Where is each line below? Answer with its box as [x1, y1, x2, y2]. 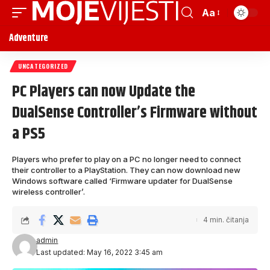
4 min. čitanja [203, 215, 249, 224]
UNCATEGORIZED [18, 61, 69, 71]
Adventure [9, 31, 49, 46]
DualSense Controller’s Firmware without [12, 101, 257, 125]
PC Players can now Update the [12, 80, 195, 104]
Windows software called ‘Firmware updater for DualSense [12, 176, 233, 186]
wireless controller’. [12, 187, 85, 196]
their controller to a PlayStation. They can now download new [12, 165, 240, 175]
